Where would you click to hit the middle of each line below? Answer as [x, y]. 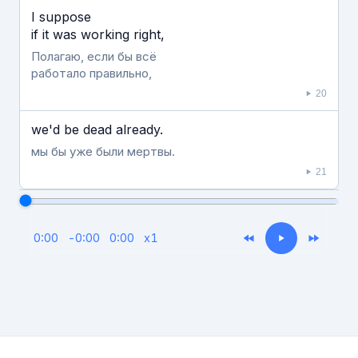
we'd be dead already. [97, 129]
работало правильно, [91, 73]
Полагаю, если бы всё [94, 56]
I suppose [61, 17]
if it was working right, [98, 34]
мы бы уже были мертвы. [103, 151]
